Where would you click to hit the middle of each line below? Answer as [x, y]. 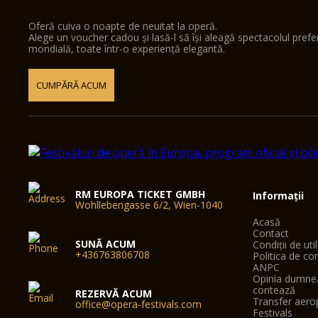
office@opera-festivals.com [139, 304]
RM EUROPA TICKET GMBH [141, 194]
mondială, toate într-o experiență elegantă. [127, 49]
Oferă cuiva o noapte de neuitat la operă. [123, 26]
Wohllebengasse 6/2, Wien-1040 [149, 205]
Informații [279, 196]
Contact [271, 233]
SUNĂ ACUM [106, 244]
